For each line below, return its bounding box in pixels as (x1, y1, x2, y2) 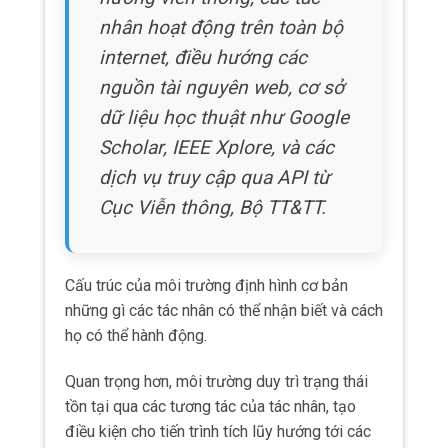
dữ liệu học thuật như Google (99, 106, 349, 130)
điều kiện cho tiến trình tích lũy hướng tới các (65, 422, 371, 442)
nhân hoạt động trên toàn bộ (99, 16, 343, 40)
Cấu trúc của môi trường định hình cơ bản (65, 276, 348, 296)
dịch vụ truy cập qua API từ (99, 166, 330, 190)
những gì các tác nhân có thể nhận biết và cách (65, 301, 383, 321)
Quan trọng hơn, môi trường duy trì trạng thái (65, 372, 368, 392)
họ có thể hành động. (65, 326, 207, 346)
